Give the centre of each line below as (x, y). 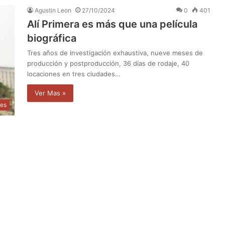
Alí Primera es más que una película (112, 24)
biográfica (52, 38)
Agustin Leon (53, 10)
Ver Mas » (50, 93)
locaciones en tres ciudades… (74, 74)
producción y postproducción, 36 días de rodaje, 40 (108, 63)
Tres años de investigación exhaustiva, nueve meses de (115, 52)
